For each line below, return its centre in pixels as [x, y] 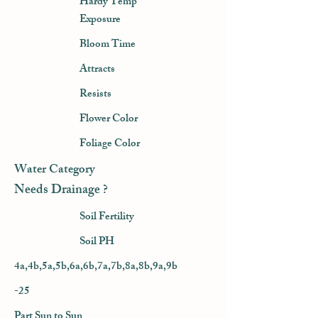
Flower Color [110, 120]
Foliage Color [110, 144]
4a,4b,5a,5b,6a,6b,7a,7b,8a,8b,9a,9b [96, 267]
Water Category [54, 170]
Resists [97, 95]
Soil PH [98, 242]
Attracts [97, 70]
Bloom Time [109, 45]
